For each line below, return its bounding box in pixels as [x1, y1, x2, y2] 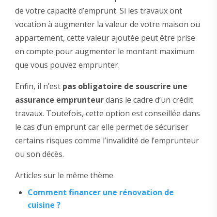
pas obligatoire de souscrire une [62, 81, 187, 92]
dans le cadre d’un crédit [103, 94, 193, 106]
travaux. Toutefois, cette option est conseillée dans [15, 108, 200, 119]
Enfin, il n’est [15, 81, 62, 92]
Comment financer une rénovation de [27, 187, 174, 198]
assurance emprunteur [15, 94, 104, 106]
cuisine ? [27, 200, 61, 211]
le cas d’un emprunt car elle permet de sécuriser [15, 122, 188, 133]
